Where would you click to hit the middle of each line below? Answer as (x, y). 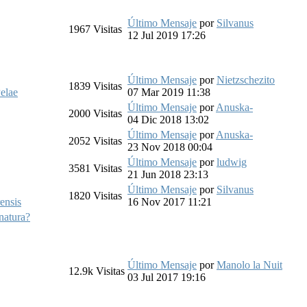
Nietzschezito (246, 79)
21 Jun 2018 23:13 (168, 174)
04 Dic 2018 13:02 (168, 119)
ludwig (232, 162)
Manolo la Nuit (249, 265)
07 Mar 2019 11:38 (169, 92)
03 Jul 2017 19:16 (167, 277)
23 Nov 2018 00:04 (170, 147)
